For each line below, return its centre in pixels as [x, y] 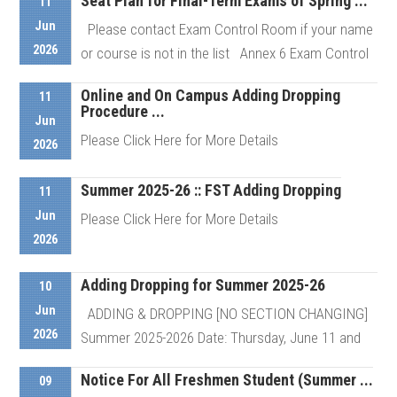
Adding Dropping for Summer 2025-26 [203, 285]
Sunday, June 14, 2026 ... [152, 362]
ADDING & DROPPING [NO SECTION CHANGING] [224, 314]
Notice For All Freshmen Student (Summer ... [227, 380]
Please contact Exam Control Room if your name [227, 29]
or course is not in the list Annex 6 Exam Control [225, 53]
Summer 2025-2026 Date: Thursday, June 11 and [221, 338]
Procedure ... [123, 111]
